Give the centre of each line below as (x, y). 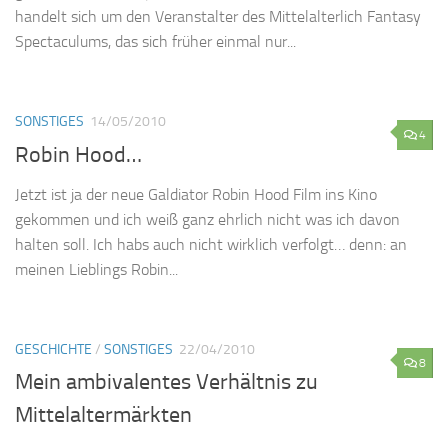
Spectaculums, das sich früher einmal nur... (155, 42)
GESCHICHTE (53, 349)
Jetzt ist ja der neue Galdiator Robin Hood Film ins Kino (196, 194)
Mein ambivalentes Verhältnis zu (166, 381)
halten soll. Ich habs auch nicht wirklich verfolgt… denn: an (211, 244)
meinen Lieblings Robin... (96, 269)
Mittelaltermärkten (103, 414)
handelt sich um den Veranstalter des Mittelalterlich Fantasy (218, 17)
